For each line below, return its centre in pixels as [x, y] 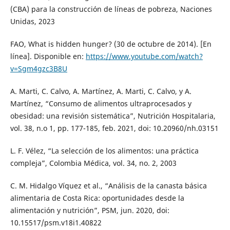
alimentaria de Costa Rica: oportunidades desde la [97, 198]
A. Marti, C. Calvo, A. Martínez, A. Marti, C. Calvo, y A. [101, 91]
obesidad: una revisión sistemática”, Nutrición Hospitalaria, [113, 116]
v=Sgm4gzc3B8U [39, 68]
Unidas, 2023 [32, 21]
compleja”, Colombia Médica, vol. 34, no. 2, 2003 [93, 163]
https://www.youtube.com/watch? [144, 56]
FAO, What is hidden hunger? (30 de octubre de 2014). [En [111, 44]
